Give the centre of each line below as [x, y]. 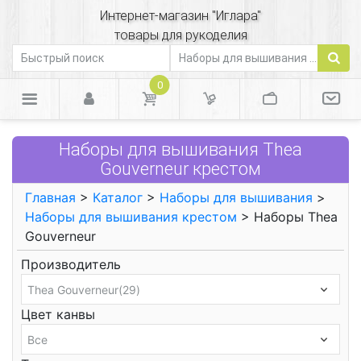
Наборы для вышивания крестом [131, 217]
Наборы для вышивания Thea [180, 149]
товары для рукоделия [180, 35]
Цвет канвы [58, 314]
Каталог [118, 197]
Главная [50, 197]
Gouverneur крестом [180, 169]
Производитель [71, 264]
